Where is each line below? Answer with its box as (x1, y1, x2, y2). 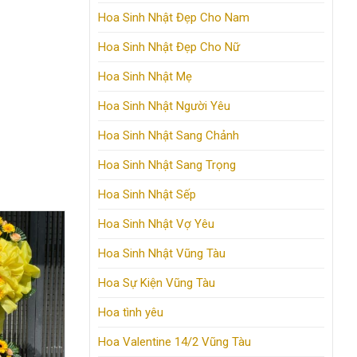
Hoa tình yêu (98, 305, 163, 320)
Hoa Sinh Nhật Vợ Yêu (98, 217, 214, 232)
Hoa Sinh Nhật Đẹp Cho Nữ (98, 40, 240, 55)
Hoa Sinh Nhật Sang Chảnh (98, 128, 239, 143)
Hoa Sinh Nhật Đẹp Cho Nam (98, 10, 249, 25)
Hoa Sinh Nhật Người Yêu (98, 99, 230, 114)
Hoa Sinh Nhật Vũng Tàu (98, 246, 226, 261)
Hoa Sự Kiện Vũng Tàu (98, 276, 215, 291)
